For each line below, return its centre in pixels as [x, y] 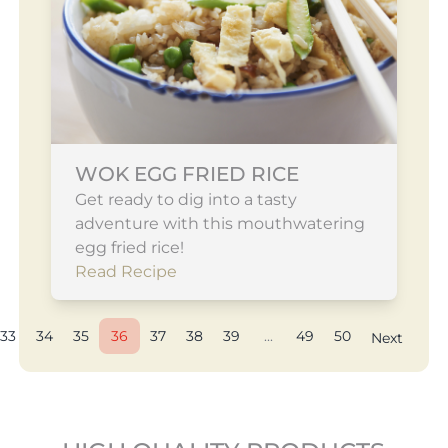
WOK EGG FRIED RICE [186, 173]
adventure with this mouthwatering [219, 223]
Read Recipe [125, 271]
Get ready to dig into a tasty [185, 199]
